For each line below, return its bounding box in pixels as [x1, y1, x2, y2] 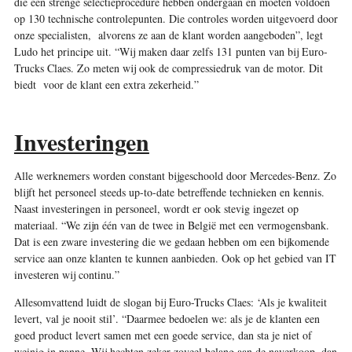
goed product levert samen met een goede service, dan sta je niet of [13, 327, 312, 343]
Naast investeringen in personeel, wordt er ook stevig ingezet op [13, 200, 299, 216]
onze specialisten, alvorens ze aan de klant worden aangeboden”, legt [13, 27, 323, 42]
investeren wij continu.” [13, 266, 119, 282]
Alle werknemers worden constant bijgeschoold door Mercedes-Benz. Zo [13, 167, 336, 183]
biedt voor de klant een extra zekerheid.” [13, 76, 203, 92]
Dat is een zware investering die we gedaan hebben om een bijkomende [13, 233, 329, 249]
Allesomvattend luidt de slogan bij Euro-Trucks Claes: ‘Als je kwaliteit [13, 294, 327, 310]
